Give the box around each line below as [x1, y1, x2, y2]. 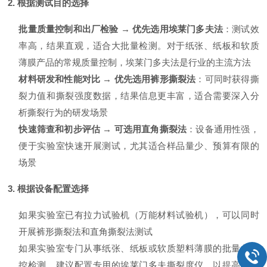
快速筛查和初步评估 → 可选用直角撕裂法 [18, 123, 187, 134]
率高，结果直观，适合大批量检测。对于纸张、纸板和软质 [18, 40, 259, 51]
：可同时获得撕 [195, 73, 259, 84]
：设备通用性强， [187, 123, 259, 134]
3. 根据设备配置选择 [8, 183, 89, 194]
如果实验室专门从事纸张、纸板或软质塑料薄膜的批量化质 [18, 243, 259, 253]
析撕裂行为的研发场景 [18, 107, 108, 117]
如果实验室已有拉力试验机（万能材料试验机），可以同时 [18, 209, 259, 220]
